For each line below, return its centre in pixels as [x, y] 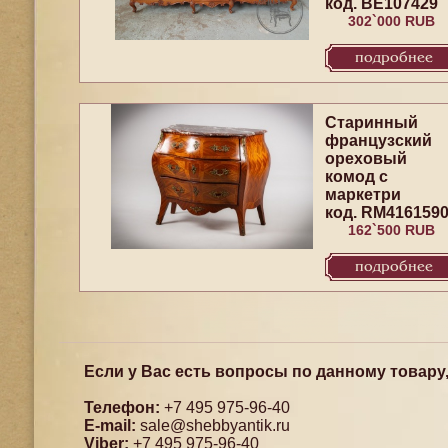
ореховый [365, 158]
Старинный [371, 122]
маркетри [362, 194]
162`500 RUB [391, 230]
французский [378, 140]
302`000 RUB [391, 21]
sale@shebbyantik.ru [214, 425]
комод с [356, 176]
